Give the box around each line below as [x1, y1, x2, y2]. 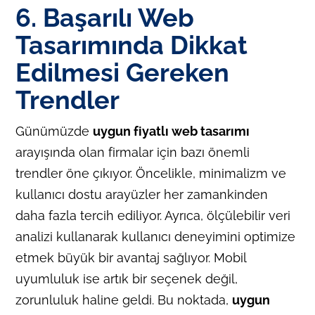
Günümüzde [15, 123, 94, 139]
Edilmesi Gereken [15, 57, 230, 87]
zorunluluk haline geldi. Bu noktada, [15, 292, 233, 307]
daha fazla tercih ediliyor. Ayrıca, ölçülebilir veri [15, 207, 291, 223]
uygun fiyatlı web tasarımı [93, 123, 250, 139]
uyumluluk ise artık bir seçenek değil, [15, 271, 238, 286]
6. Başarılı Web [15, 2, 195, 32]
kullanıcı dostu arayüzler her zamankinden [15, 186, 269, 202]
